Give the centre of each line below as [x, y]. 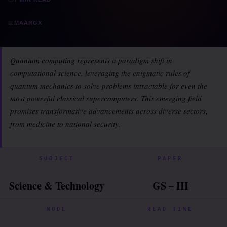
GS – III [170, 186]
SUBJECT [57, 159]
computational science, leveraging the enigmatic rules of [100, 73]
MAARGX [28, 23]
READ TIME [170, 209]
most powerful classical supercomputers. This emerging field [106, 98]
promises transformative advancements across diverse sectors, [109, 111]
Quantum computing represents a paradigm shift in [91, 60]
